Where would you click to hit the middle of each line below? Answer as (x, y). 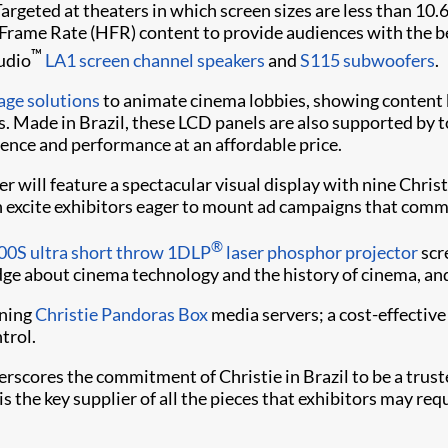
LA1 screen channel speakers (155, 60)
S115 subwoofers (367, 60)
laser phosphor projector (320, 252)
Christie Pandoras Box (121, 314)
